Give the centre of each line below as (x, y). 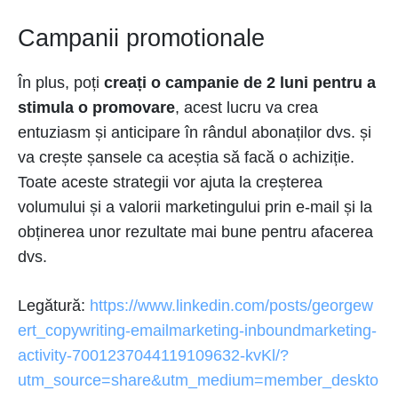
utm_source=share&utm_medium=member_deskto (198, 381)
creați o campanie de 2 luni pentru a (238, 83)
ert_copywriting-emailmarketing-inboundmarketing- (197, 331)
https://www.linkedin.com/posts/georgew (231, 306)
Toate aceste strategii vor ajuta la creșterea (170, 183)
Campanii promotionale (141, 39)
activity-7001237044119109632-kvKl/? (153, 356)
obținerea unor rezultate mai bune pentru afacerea (195, 232)
